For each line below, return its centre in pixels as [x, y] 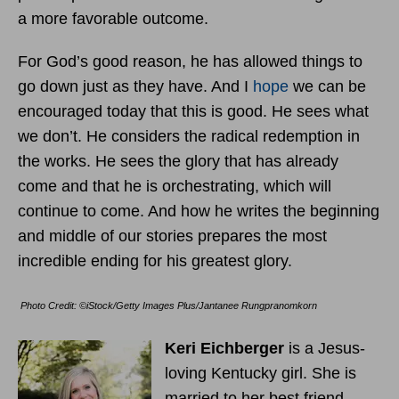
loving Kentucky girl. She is [261, 373]
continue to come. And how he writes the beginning [199, 211]
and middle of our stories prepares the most [172, 236]
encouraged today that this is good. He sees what [193, 111]
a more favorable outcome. [113, 18]
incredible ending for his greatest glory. [162, 261]
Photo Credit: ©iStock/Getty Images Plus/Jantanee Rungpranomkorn [167, 305]
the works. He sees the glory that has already [178, 161]
